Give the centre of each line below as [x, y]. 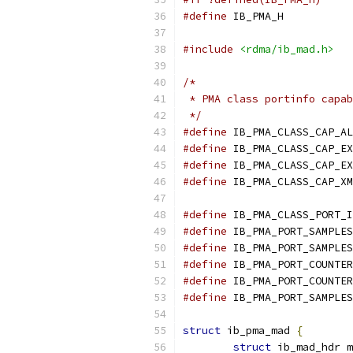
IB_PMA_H [255, 16]
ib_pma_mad [258, 331]
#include [208, 49]
